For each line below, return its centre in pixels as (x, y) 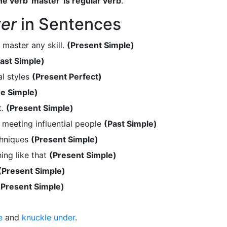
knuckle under (48, 217)
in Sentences (69, 24)
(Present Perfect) (67, 76)
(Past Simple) (130, 123)
